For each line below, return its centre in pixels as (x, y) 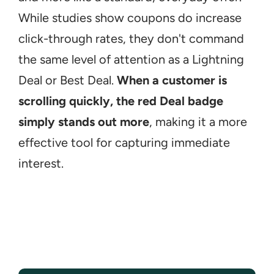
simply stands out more (84, 122)
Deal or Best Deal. (68, 80)
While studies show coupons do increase (130, 18)
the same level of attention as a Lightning (131, 59)
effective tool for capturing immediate (124, 143)
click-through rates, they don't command (131, 39)
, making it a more (198, 122)
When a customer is (172, 80)
